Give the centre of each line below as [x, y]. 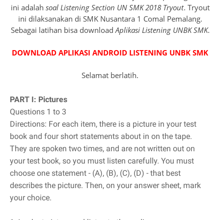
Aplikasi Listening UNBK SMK [161, 30]
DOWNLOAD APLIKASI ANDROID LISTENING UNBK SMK [110, 53]
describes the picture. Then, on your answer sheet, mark [105, 186]
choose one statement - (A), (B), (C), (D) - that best [95, 173]
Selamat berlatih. [110, 75]
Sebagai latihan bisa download [63, 30]
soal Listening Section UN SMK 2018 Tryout [114, 8]
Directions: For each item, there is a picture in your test [103, 124]
